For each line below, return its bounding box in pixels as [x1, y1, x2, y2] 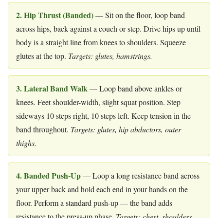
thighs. [16, 138, 36, 148]
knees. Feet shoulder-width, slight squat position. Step [16, 97, 181, 108]
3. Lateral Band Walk [16, 83, 88, 94]
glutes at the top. [16, 51, 68, 61]
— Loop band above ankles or [88, 83, 182, 94]
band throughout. [16, 124, 71, 135]
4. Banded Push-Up [16, 170, 81, 181]
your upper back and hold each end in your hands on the [16, 184, 188, 194]
